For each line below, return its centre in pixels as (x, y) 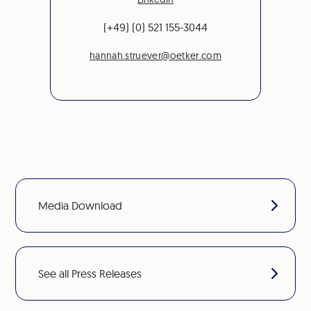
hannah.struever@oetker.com (155, 55)
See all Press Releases (90, 273)
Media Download (81, 205)
